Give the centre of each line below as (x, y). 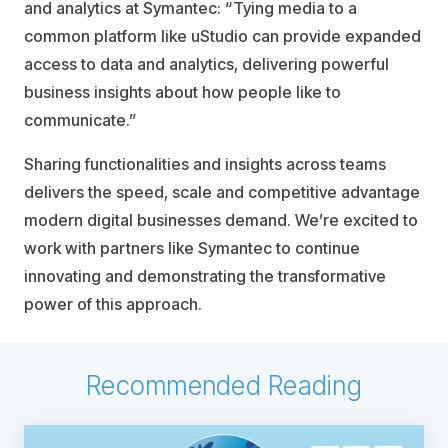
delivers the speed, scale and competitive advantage (222, 192)
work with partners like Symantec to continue (192, 248)
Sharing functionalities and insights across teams (205, 164)
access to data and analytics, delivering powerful (206, 64)
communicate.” (80, 120)
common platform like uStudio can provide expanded (222, 36)
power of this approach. (113, 304)
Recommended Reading (224, 385)
